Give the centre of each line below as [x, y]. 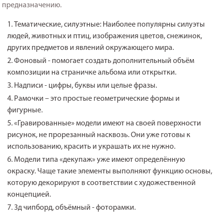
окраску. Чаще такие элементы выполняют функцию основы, [110, 171]
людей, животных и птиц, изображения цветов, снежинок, [105, 36]
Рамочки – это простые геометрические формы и [97, 99]
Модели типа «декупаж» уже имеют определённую [100, 160]
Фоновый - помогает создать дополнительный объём [104, 61]
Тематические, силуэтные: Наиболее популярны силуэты [110, 24]
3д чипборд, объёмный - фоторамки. [75, 208]
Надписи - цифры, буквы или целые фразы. [86, 85]
